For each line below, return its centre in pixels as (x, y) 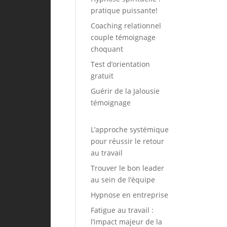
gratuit (102, 76)
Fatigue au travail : (122, 210)
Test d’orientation (121, 64)
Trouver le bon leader (128, 168)
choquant (107, 49)
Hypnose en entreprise (130, 195)
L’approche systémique (130, 130)
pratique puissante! (124, 11)
